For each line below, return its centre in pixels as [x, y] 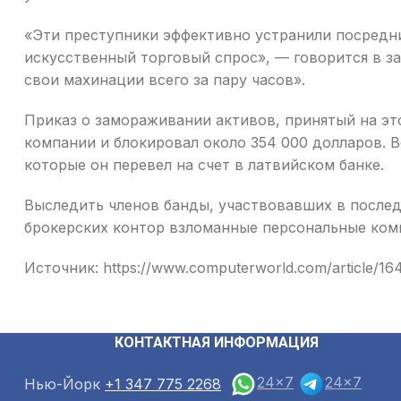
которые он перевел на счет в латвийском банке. [204, 165]
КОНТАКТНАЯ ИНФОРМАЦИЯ [217, 342]
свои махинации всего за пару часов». [165, 80]
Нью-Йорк [62, 384]
